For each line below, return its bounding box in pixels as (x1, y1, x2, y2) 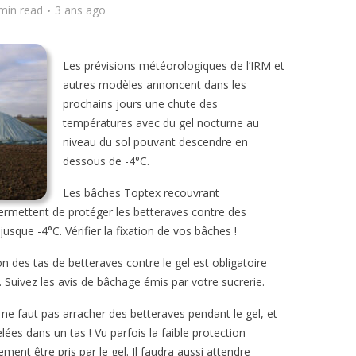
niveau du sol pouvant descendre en (63, 134, 248, 149)
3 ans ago (55, 2, 106, 17)
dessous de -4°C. (63, 153, 149, 168)
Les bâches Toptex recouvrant (63, 185, 219, 200)
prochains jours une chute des (63, 96, 218, 111)
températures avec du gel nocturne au (63, 115, 259, 130)
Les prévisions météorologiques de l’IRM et (63, 58, 284, 73)
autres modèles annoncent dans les (63, 77, 246, 92)
